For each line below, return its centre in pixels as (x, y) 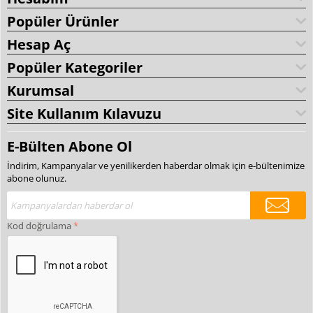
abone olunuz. (37, 178)
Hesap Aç (39, 44)
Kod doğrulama (39, 225)
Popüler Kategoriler (75, 67)
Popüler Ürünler (63, 21)
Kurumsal (41, 90)
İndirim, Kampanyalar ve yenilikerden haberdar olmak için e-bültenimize (156, 165)
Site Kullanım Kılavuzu (84, 113)
